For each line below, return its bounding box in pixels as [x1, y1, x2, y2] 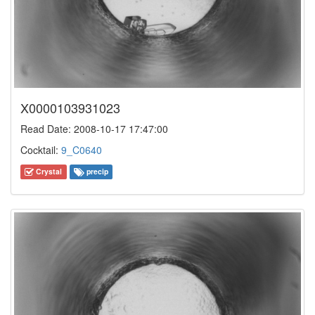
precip [84, 166, 108, 177]
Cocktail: [20, 142, 61, 157]
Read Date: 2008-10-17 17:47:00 [20, 121, 168, 136]
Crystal [34, 166, 63, 177]
